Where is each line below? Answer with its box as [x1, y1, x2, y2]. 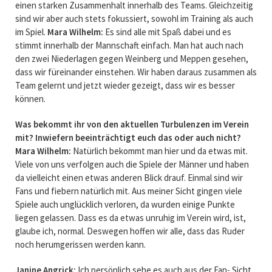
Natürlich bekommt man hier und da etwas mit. [70, 144, 248, 157]
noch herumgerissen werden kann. [15, 238, 146, 250]
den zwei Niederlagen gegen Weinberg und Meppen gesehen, [15, 52, 248, 64]
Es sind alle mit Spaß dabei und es [103, 25, 231, 38]
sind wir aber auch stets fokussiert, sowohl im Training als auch [15, 12, 253, 24]
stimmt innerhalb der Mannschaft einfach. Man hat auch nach [15, 39, 243, 51]
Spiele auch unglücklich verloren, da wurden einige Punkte [15, 198, 235, 210]
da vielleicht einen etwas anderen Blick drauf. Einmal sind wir [15, 171, 243, 183]
